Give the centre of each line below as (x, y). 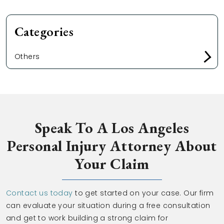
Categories (44, 31)
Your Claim (112, 164)
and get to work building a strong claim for (87, 218)
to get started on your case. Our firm (143, 193)
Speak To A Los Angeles (112, 128)
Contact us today (39, 193)
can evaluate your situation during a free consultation (108, 205)
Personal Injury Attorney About (112, 146)
